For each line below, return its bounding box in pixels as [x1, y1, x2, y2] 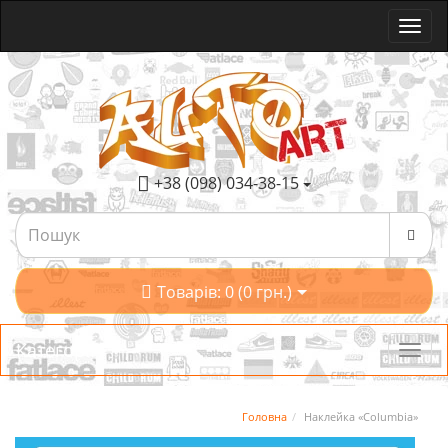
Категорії [16, 338, 95, 362]
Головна [242, 409, 287, 424]
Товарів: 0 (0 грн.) [157, 280, 292, 303]
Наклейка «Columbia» [304, 409, 418, 424]
